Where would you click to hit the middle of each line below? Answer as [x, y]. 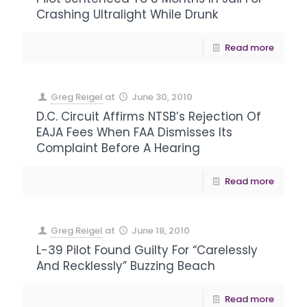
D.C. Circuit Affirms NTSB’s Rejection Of [149, 116]
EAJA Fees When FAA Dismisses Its [134, 132]
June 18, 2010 [161, 231]
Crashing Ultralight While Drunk [127, 14]
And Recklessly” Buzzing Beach [126, 266]
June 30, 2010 [162, 97]
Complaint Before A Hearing [118, 148]
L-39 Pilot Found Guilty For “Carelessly [147, 250]
